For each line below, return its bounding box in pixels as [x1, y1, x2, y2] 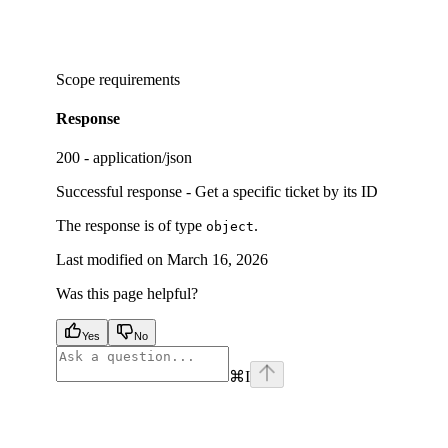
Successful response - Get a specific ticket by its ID [56, 183, 378, 201]
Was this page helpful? [56, 285, 198, 303]
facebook [55, 387, 113, 405]
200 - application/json [56, 149, 192, 167]
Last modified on [56, 251, 163, 269]
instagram [355, 387, 416, 405]
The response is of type [56, 217, 206, 235]
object [206, 219, 254, 235]
